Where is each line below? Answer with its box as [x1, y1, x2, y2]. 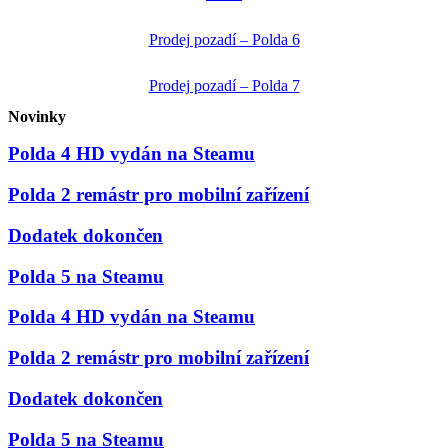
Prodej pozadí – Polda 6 [148, 30, 300, 48]
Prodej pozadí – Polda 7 [148, 76, 300, 94]
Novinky [8, 107, 66, 125]
